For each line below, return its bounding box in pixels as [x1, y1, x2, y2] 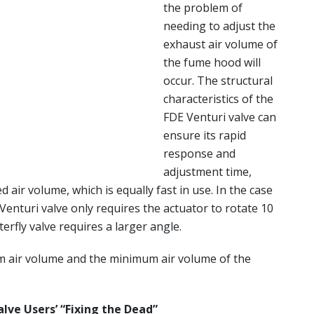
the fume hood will [163, 55, 261, 70]
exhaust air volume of [163, 36, 278, 52]
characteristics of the [163, 91, 273, 107]
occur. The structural [163, 73, 273, 88]
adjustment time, [163, 164, 252, 179]
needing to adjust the [163, 18, 275, 34]
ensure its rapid [163, 128, 246, 143]
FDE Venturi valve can [163, 109, 276, 125]
